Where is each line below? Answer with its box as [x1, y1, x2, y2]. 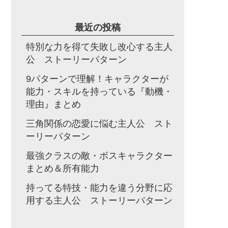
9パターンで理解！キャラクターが [26, 74, 168, 84]
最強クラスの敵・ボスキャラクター [26, 151, 173, 161]
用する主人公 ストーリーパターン [26, 195, 173, 206]
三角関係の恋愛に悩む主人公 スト [26, 119, 173, 129]
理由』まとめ [26, 99, 81, 109]
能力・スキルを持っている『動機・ [26, 87, 173, 97]
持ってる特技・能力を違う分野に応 [26, 183, 173, 193]
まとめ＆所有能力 [26, 163, 99, 174]
